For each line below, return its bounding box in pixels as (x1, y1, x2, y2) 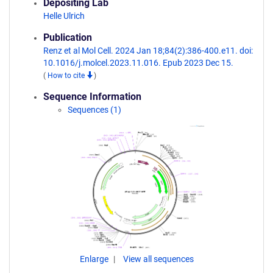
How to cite (48, 71, 87, 80)
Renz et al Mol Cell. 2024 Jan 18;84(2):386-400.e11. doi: (43, 46, 253, 55)
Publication (43, 32, 92, 43)
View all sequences (122, 254, 194, 264)
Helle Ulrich (43, 11, 85, 21)
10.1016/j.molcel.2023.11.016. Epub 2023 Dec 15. (43, 58, 233, 68)
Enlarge (79, 254, 110, 264)
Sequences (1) (68, 105, 121, 115)
